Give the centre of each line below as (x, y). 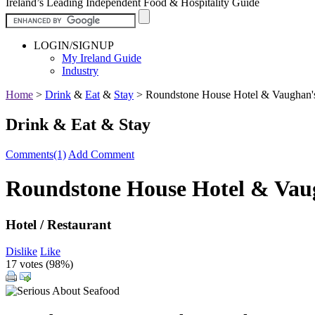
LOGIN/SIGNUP (74, 45)
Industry (80, 70)
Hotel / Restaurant (58, 224)
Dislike (21, 252)
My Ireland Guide (102, 58)
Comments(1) (36, 154)
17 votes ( (27, 264)
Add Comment (101, 154)
